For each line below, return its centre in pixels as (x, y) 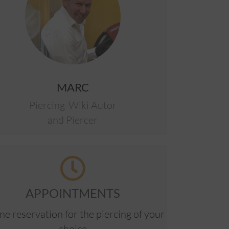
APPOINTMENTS (73, 193)
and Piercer (73, 120)
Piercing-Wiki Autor (73, 105)
